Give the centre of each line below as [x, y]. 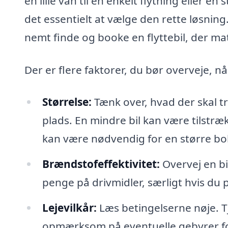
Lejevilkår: [69, 207]
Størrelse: [67, 102]
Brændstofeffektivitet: [101, 164]
